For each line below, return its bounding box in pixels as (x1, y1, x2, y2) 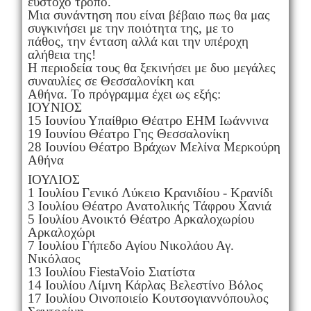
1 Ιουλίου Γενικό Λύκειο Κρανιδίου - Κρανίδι (27, 185, 273, 200)
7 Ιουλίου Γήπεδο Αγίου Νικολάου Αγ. (27, 237, 234, 253)
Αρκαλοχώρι (27, 224, 95, 239)
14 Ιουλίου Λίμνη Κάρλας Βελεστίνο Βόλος (27, 277, 263, 292)
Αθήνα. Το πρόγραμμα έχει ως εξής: (27, 86, 221, 101)
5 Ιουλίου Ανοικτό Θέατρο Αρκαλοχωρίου (27, 211, 254, 226)
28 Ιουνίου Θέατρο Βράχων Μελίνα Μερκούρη (27, 139, 280, 154)
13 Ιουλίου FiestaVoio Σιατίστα (27, 264, 195, 279)
